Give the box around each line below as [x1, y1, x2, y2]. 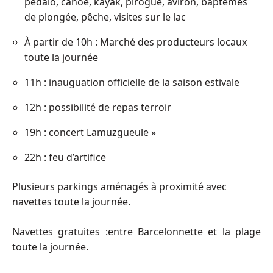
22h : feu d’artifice [24, 150, 106, 164]
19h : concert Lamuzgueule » [24, 125, 156, 139]
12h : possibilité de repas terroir [24, 100, 171, 114]
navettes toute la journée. [12, 194, 130, 208]
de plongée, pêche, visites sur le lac [24, 10, 186, 24]
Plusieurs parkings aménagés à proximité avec [12, 179, 227, 193]
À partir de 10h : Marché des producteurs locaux [24, 35, 247, 49]
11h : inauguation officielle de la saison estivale [24, 75, 239, 89]
